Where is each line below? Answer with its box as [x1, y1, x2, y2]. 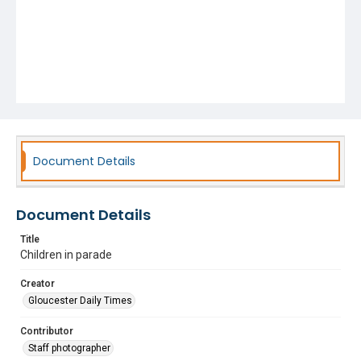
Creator [20, 278, 55, 289]
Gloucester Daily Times [28, 295, 132, 306]
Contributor [20, 326, 73, 337]
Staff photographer [28, 342, 110, 354]
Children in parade [20, 248, 112, 261]
